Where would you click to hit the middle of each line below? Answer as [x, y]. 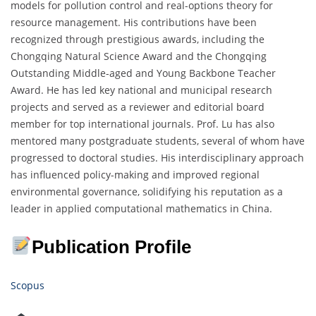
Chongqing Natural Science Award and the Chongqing [139, 56]
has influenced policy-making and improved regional [135, 174]
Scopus [28, 285]
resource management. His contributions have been [134, 22]
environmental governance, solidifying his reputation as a [147, 191]
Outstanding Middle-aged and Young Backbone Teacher [143, 73]
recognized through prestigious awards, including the [138, 39]
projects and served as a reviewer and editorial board [138, 107]
